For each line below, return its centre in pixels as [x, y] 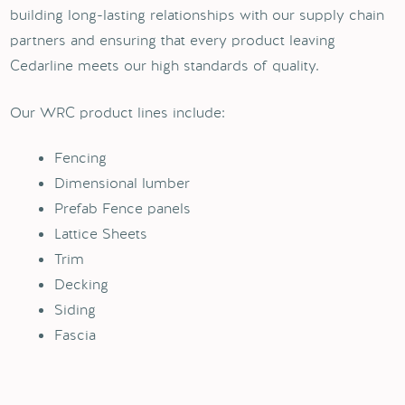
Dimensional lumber [122, 183]
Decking [82, 284]
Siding [75, 310]
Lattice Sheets [101, 234]
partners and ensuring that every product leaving [173, 40]
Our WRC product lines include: [118, 113]
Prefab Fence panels [123, 208]
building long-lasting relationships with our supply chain [198, 15]
